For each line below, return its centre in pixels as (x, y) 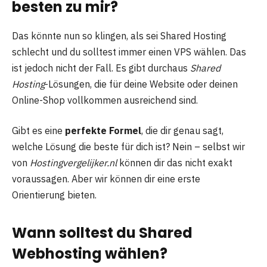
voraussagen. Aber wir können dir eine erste (106, 179)
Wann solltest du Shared (102, 233)
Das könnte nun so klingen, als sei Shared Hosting (119, 35)
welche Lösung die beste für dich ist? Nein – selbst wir (128, 147)
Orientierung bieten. (54, 195)
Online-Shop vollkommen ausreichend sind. (105, 100)
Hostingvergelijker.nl (73, 163)
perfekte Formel (103, 131)
